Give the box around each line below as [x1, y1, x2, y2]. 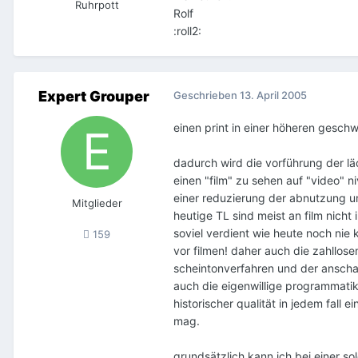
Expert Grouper [38, 87, 149, 105]
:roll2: [173, 23, 201, 38]
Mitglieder [71, 196, 122, 209]
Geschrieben [173, 88, 240, 101]
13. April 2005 [240, 88, 307, 101]
